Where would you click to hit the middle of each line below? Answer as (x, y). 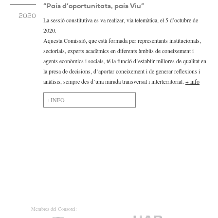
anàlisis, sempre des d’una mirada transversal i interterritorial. (114, 81)
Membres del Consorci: (54, 209)
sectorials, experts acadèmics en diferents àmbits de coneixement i (118, 51)
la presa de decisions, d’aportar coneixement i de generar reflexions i (122, 71)
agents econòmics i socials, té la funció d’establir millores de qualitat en (125, 61)
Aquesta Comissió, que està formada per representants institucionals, (122, 40)
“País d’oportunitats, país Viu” (94, 6)
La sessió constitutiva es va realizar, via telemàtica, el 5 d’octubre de (121, 20)
